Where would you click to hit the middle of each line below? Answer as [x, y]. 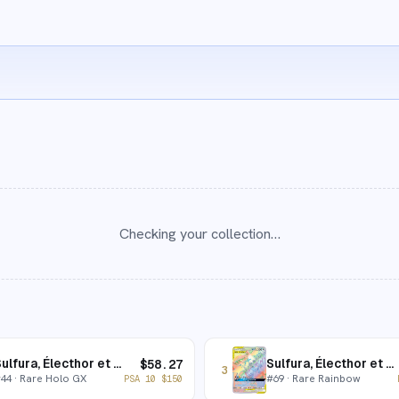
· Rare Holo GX [49, 378]
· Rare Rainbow [322, 378]
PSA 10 [142, 378]
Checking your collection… [199, 234]
